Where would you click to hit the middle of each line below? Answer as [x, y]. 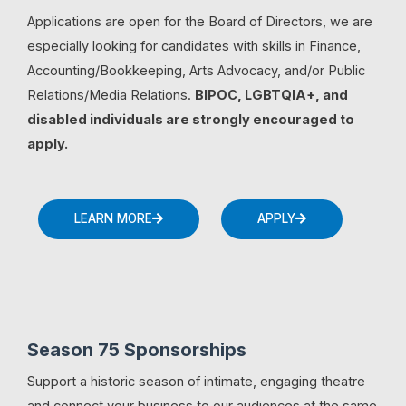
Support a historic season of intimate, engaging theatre [196, 381]
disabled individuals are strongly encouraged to [191, 120]
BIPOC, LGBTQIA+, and [271, 96]
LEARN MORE [113, 218]
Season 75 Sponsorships [137, 349]
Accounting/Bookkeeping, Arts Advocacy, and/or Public [196, 71]
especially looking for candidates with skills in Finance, [194, 47]
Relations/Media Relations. [111, 96]
